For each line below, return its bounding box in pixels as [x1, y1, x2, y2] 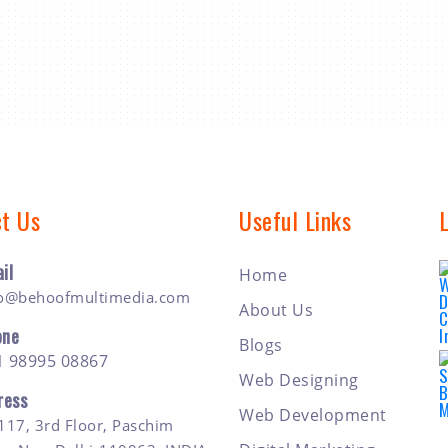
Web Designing [239, 369, 359, 392]
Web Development [239, 404, 387, 427]
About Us [239, 299, 313, 322]
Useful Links [239, 202, 351, 239]
